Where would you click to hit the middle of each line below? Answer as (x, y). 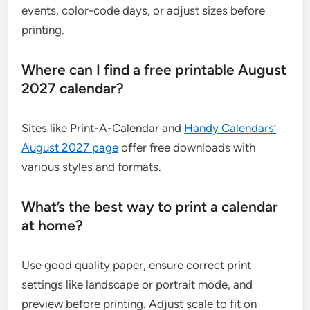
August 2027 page (70, 147)
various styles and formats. (92, 166)
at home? (53, 225)
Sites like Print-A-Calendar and (103, 128)
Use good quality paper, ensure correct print (137, 265)
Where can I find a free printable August (154, 69)
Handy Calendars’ (230, 128)
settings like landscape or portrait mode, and (137, 284)
